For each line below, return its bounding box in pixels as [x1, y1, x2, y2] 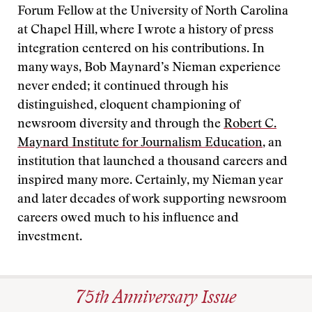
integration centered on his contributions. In [17, 43, 265, 56]
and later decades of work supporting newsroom [17, 194, 287, 206]
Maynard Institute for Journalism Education [17, 137, 263, 150]
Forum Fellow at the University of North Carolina [17, 6, 288, 18]
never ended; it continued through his [17, 81, 228, 93]
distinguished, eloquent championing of [17, 100, 240, 112]
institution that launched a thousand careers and [17, 156, 288, 169]
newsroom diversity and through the [17, 118, 224, 131]
